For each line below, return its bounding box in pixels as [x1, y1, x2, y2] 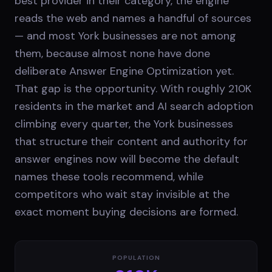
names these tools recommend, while [15, 169, 203, 184]
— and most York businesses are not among [15, 28, 236, 43]
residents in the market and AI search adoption [15, 98, 253, 114]
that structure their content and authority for [15, 134, 248, 149]
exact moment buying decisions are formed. [15, 204, 238, 219]
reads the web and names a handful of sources [15, 10, 251, 25]
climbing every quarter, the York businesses [15, 116, 233, 131]
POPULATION [112, 253, 160, 262]
